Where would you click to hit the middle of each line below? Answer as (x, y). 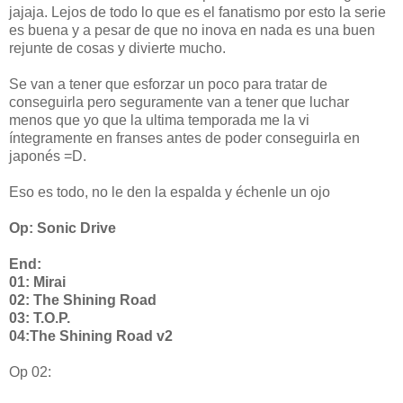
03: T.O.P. (40, 318)
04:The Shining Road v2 (91, 336)
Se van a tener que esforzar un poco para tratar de (168, 84)
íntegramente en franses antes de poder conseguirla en (184, 138)
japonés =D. (48, 156)
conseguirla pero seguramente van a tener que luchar (179, 102)
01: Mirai (37, 282)
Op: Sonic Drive (63, 228)
